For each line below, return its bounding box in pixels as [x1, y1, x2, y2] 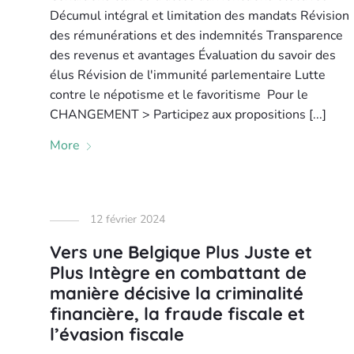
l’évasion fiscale [49, 323, 184, 345]
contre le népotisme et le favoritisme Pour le [49, 86, 308, 104]
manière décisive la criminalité [49, 282, 303, 304]
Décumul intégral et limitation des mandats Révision [49, 7, 349, 24]
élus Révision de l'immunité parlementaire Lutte [49, 66, 326, 84]
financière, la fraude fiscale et [49, 303, 305, 325]
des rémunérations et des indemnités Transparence [49, 27, 343, 44]
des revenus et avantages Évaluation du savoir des [49, 47, 336, 64]
